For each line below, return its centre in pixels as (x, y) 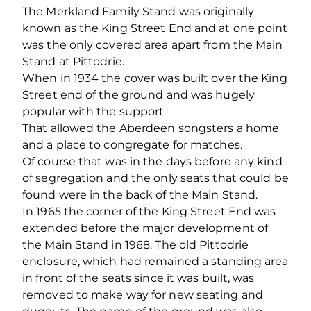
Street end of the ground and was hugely (138, 94)
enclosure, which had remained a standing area (155, 261)
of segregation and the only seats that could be (155, 178)
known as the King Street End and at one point (155, 28)
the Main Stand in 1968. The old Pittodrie (136, 244)
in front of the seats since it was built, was (138, 278)
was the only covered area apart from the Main (153, 44)
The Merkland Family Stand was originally (138, 11)
